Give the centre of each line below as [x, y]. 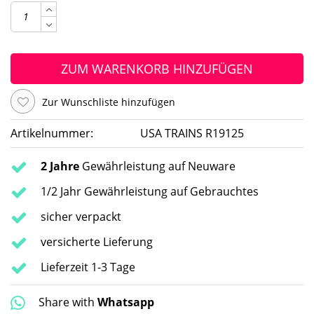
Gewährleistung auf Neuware [157, 166]
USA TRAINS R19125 [192, 134]
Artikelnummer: [52, 134]
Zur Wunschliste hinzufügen [109, 102]
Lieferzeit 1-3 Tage [88, 267]
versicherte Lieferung [97, 242]
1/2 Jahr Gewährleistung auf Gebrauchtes [150, 192]
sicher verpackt [81, 217]
